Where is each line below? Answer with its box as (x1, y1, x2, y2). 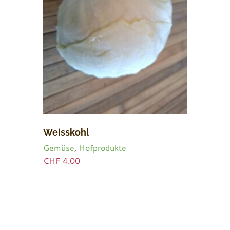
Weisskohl (43, 127, 89, 138)
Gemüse (43, 141, 74, 154)
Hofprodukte (79, 141, 126, 154)
